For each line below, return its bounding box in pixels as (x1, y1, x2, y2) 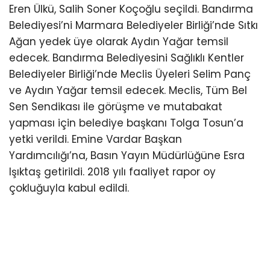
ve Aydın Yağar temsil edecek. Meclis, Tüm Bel (9, 83, 247, 98)
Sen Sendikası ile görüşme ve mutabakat (9, 99, 222, 115)
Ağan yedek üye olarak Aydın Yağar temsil (9, 34, 228, 49)
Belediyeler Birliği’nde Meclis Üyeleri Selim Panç (9, 67, 251, 82)
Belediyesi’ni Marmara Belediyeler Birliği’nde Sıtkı (9, 18, 258, 33)
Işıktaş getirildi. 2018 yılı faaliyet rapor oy (9, 165, 216, 180)
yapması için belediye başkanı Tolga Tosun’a (9, 116, 243, 131)
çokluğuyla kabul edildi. (9, 181, 129, 196)
